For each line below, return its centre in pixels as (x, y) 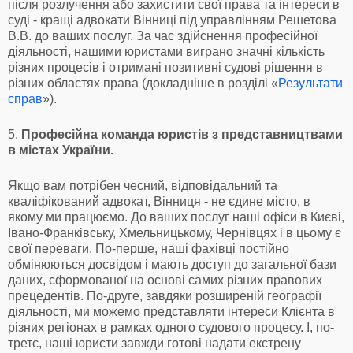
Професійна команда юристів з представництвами (182, 134)
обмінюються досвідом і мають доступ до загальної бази (172, 264)
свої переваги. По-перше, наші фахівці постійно (149, 248)
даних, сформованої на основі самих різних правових (165, 280)
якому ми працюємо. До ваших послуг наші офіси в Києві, (176, 217)
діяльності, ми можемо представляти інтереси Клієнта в (171, 311)
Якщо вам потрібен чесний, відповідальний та (143, 185)
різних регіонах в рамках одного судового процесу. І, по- (171, 327)
